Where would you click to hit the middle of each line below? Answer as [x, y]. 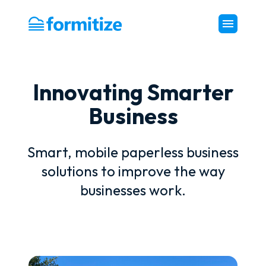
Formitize [47, 30]
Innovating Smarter [133, 92]
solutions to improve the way [133, 171]
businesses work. [133, 190]
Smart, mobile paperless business [133, 152]
